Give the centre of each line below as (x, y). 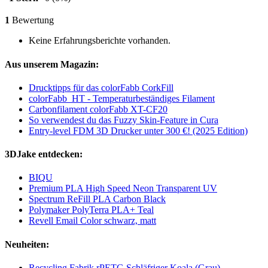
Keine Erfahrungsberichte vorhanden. (100, 41)
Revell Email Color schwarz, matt (92, 221)
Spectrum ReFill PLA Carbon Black (97, 199)
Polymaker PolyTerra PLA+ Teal (91, 210)
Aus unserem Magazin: (52, 64)
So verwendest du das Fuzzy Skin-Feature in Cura (124, 120)
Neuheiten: (27, 244)
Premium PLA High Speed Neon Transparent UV (123, 188)
